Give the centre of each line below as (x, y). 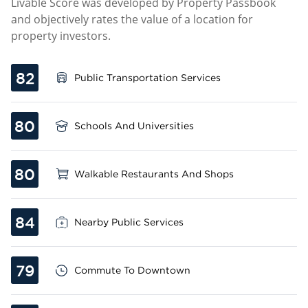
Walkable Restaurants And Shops (154, 174)
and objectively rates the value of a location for (132, 19)
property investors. (61, 36)
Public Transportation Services (147, 77)
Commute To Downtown (132, 270)
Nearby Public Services (129, 222)
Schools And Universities (134, 125)
